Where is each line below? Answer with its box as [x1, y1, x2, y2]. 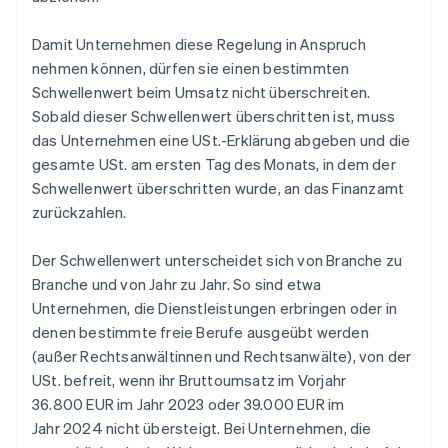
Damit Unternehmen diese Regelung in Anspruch [32, 34, 366, 55]
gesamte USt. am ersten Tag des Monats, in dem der [32, 154, 396, 175]
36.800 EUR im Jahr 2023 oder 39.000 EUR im [32, 394, 345, 415]
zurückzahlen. [32, 202, 127, 223]
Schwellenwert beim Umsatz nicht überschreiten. [32, 82, 371, 103]
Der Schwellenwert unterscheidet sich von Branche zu [32, 250, 403, 271]
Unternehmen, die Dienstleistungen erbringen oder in [32, 298, 398, 319]
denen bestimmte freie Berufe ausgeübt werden [32, 322, 369, 343]
